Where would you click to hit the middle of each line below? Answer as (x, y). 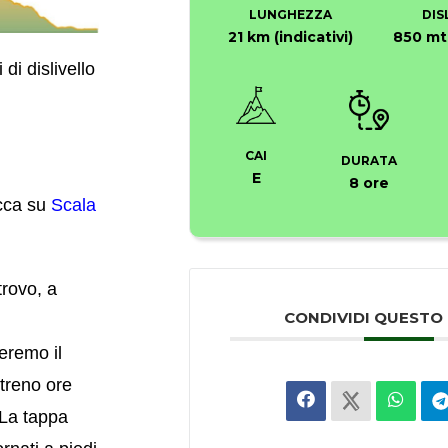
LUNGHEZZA (290, 15)
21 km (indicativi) (290, 37)
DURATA (369, 161)
